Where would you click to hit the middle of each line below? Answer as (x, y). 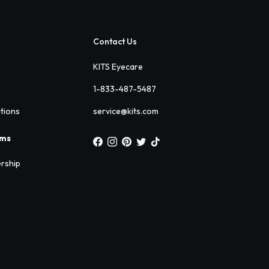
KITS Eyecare (118, 67)
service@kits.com (125, 111)
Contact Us (115, 42)
